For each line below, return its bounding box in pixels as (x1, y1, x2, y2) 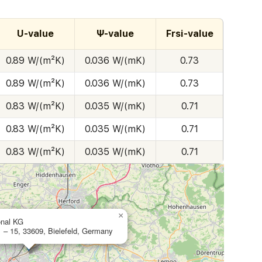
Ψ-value (96, 28, 135, 40)
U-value (16, 28, 54, 40)
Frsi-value (166, 28, 213, 40)
